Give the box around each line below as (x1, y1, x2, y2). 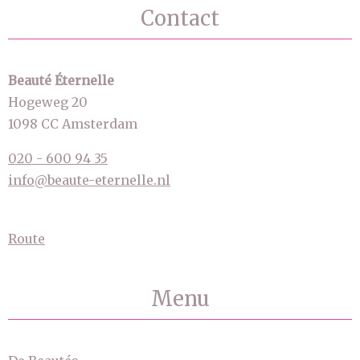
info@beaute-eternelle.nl (8, 172, 170, 188)
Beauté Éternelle (8, 72, 114, 88)
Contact (141, 6, 219, 31)
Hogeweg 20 (8, 94, 88, 110)
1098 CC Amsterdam (8, 116, 137, 132)
